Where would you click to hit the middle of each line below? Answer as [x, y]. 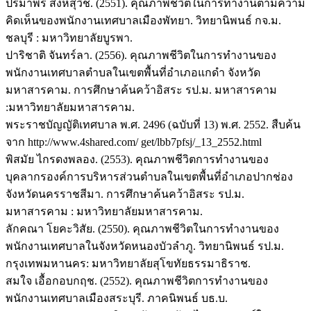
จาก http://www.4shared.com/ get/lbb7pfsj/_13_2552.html [134, 142]
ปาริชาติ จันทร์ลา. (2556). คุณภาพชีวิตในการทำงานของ [141, 55]
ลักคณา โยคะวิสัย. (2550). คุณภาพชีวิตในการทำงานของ [142, 228]
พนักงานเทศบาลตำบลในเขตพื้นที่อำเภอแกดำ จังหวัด [133, 72]
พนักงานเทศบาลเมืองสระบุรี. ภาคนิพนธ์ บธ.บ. [117, 298]
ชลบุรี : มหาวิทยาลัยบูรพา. [69, 37]
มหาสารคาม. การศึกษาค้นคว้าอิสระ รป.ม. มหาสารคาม [141, 90]
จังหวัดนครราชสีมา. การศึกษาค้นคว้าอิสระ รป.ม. [125, 194]
